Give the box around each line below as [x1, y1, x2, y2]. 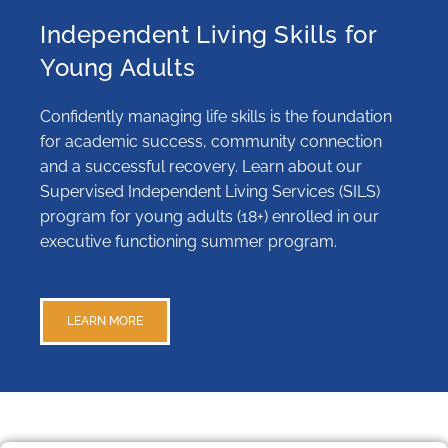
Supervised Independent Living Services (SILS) [40, 182, 380, 202]
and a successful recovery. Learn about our [40, 157, 362, 177]
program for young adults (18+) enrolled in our [40, 207, 379, 227]
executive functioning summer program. [40, 232, 337, 252]
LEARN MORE [67, 314, 143, 329]
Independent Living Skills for [40, 20, 377, 50]
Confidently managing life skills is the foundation [40, 107, 392, 127]
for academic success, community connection [40, 132, 382, 152]
